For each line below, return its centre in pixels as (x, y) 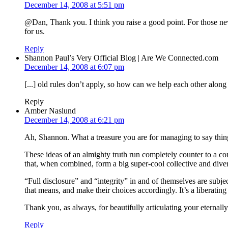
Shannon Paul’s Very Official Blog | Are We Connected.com (121, 58)
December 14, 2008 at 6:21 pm (74, 120)
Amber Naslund (50, 110)
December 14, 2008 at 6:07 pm (74, 67)
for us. (35, 31)
